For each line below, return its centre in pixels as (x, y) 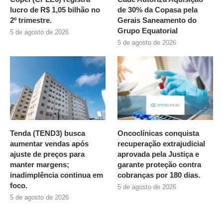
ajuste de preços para (47, 154)
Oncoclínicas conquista (159, 133)
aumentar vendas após (49, 144)
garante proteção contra (160, 165)
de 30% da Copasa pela (158, 10)
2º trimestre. (31, 20)
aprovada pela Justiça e (159, 154)
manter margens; (40, 165)
